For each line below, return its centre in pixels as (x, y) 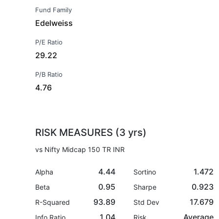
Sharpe (145, 187)
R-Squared (53, 202)
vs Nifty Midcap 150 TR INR (80, 149)
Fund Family (54, 10)
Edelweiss (54, 23)
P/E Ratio (49, 42)
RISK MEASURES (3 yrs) (91, 132)
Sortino (145, 172)
